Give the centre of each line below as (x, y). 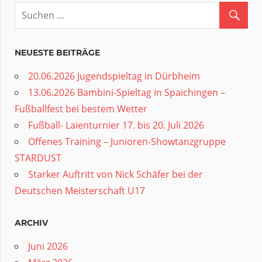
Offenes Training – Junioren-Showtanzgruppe (127, 141)
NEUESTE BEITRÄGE (57, 52)
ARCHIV (31, 223)
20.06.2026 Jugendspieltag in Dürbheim (114, 76)
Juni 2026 (48, 246)
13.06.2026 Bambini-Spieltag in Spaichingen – (127, 92)
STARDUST (38, 158)
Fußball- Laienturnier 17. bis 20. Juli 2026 (116, 125)
